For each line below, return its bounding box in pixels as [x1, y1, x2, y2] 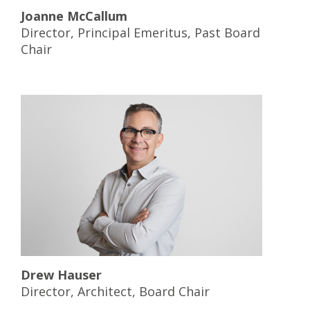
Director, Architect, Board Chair [21, 282, 210, 300]
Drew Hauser [21, 266, 102, 283]
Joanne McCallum [21, 7, 127, 24]
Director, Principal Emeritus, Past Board [21, 24, 260, 41]
